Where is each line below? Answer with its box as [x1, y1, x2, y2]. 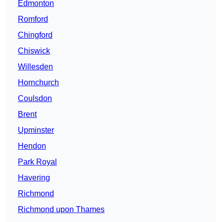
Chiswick [18, 47, 50, 55]
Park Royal [18, 158, 57, 166]
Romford [18, 15, 48, 24]
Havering [18, 173, 50, 182]
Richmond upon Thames [18, 205, 105, 214]
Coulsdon [18, 94, 52, 103]
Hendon [18, 142, 46, 151]
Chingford [18, 31, 53, 40]
